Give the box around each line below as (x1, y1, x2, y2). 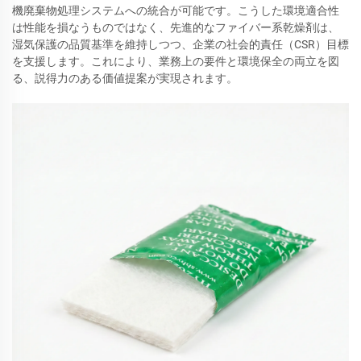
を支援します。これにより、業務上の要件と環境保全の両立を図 (12, 55, 339, 68)
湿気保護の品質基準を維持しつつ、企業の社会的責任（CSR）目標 (12, 38, 349, 51)
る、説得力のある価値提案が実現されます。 (12, 72, 238, 85)
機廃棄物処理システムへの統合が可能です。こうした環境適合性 (12, 4, 339, 17)
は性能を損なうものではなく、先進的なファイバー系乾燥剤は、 (12, 21, 339, 34)
